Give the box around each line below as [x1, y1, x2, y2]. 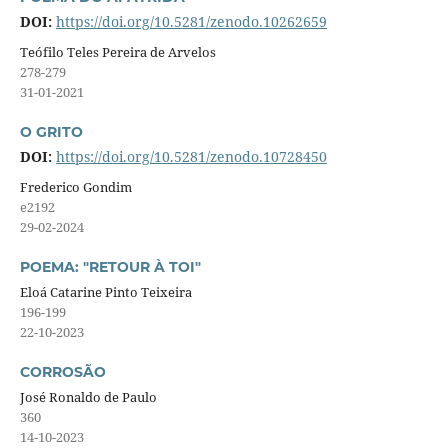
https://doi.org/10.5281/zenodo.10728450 [55, 146, 327, 166]
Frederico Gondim [19, 177, 132, 196]
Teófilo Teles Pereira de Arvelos [19, 42, 216, 61]
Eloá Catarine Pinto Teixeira [19, 282, 192, 301]
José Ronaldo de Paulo [19, 387, 157, 406]
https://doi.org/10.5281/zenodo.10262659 [55, 11, 327, 31]
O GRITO [19, 122, 83, 141]
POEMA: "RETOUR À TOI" [19, 257, 201, 276]
